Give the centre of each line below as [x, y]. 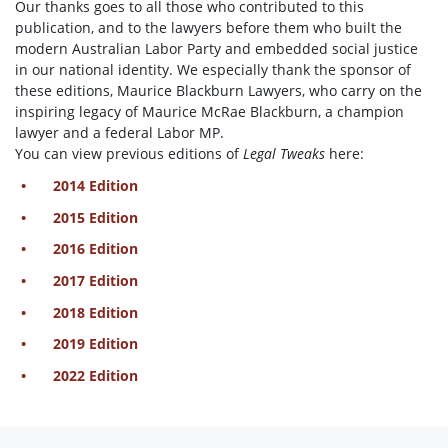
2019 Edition [96, 344]
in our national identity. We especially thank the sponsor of [213, 70]
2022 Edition [96, 376]
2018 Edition [96, 312]
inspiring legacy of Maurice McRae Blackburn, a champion [209, 112]
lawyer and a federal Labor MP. [119, 133]
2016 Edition [96, 249]
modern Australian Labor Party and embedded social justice [216, 49]
